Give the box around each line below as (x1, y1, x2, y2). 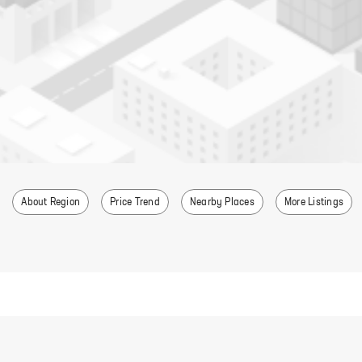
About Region (21, 198, 81, 208)
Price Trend (110, 198, 160, 208)
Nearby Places (189, 198, 255, 208)
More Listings (284, 198, 344, 208)
